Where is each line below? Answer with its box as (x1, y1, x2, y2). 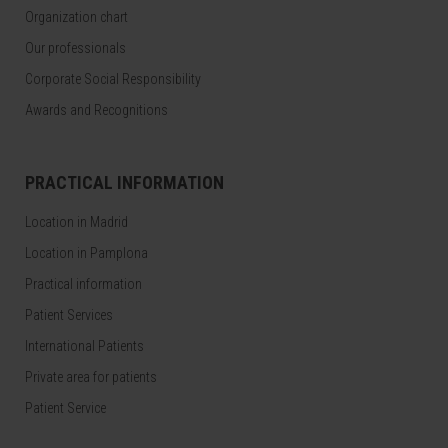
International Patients (25, 338, 144, 354)
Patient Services (25, 307, 113, 323)
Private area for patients (25, 369, 157, 385)
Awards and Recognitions (25, 102, 168, 118)
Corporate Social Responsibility (25, 71, 201, 87)
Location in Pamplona (25, 245, 148, 261)
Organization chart (25, 9, 128, 25)
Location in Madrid (25, 214, 128, 230)
